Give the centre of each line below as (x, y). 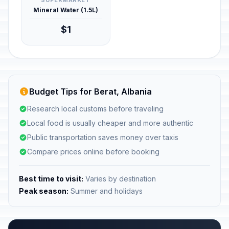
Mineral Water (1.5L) (66, 10)
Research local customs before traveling (95, 109)
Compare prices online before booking (93, 152)
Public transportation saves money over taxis (103, 137)
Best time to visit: (51, 179)
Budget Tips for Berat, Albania (90, 91)
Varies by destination (120, 179)
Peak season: (44, 191)
